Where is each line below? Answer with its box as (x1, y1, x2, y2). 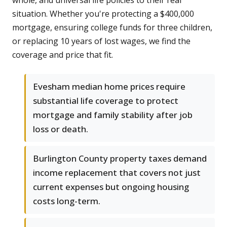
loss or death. (33, 123, 88, 135)
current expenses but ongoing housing (33, 181, 189, 193)
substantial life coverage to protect (33, 95, 178, 107)
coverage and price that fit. (12, 49, 113, 61)
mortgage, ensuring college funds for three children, (12, 22, 212, 33)
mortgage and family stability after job (33, 109, 193, 121)
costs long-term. (33, 195, 100, 207)
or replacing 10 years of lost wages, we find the (12, 35, 191, 47)
